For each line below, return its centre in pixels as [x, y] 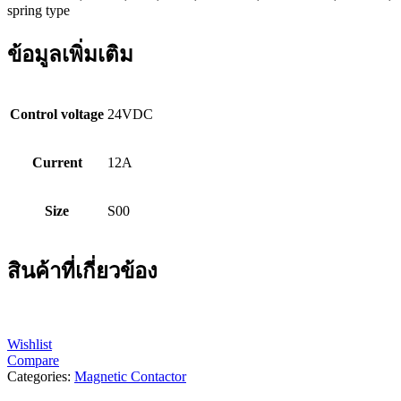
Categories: [41, 377]
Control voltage [57, 114]
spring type [38, 10]
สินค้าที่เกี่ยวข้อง [82, 272]
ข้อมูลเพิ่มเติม [70, 54]
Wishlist [30, 345]
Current [57, 162]
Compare [33, 361]
